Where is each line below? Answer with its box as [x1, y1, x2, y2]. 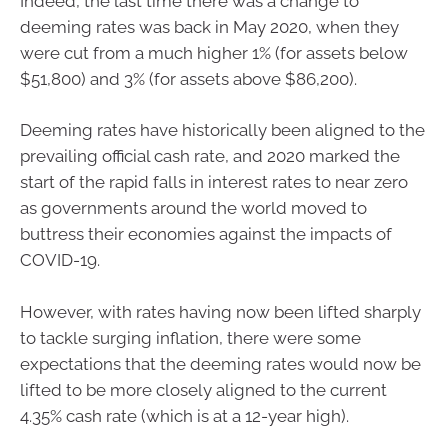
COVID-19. [20, 250, 100, 271]
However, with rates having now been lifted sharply [20, 301, 421, 322]
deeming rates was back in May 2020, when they [20, 16, 399, 37]
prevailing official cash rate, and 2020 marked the [20, 146, 400, 167]
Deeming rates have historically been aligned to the [20, 120, 425, 141]
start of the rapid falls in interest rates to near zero [20, 172, 408, 193]
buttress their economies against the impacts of [20, 224, 392, 245]
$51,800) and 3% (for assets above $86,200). [20, 68, 357, 89]
